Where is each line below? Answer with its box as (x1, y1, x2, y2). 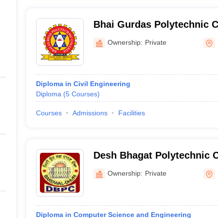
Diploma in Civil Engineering (36, 80, 130, 88)
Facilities (118, 109, 145, 117)
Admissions (72, 109, 108, 117)
